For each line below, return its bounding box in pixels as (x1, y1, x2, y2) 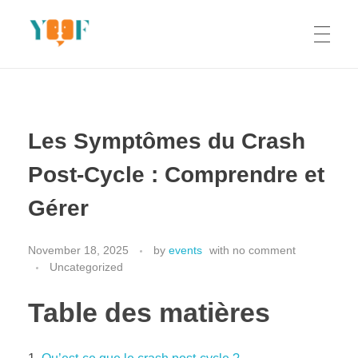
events (169, 243, 202, 257)
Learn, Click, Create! (34, 69, 45, 82)
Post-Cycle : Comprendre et (28, 162, 324, 187)
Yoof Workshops (38, 66, 58, 89)
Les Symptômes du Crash (28, 129, 305, 153)
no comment (233, 243, 296, 257)
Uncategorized (50, 260, 123, 273)
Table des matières (28, 297, 270, 328)
